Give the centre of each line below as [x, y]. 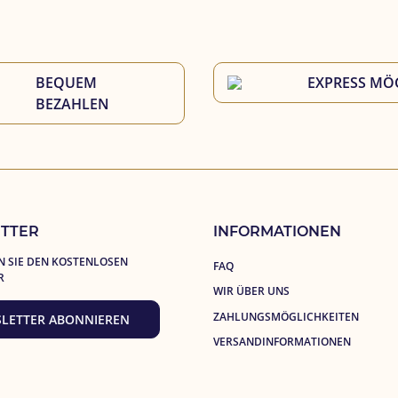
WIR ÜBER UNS [251, 291]
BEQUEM [68, 82]
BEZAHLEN [72, 103]
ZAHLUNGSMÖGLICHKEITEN [286, 316]
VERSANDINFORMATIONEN [282, 341]
